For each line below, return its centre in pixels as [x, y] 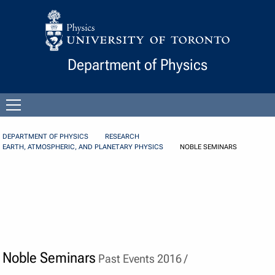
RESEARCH [122, 137]
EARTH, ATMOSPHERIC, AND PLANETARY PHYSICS [83, 147]
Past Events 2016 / [142, 258]
